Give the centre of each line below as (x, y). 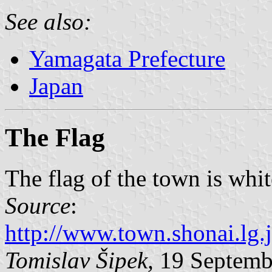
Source (38, 205)
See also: (48, 21)
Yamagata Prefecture (127, 58)
